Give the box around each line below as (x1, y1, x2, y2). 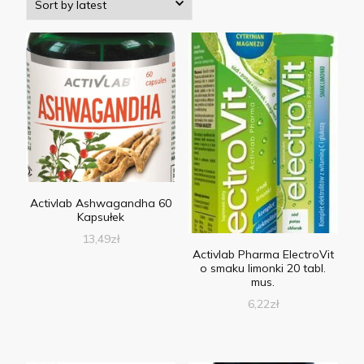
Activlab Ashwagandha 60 (30, 196, 172, 211)
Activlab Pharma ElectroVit (192, 246, 334, 262)
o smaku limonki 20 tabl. (200, 260, 327, 275)
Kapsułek (77, 210, 125, 225)
